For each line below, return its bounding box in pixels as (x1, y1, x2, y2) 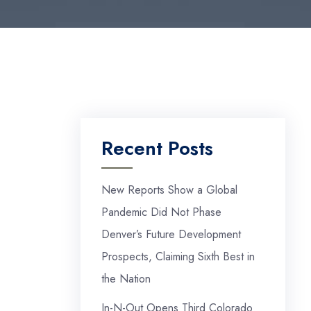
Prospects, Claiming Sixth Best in (101, 249, 255, 264)
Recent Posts (101, 134, 213, 162)
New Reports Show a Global (101, 182, 237, 198)
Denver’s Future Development (101, 226, 241, 242)
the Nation (101, 271, 151, 287)
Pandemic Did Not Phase (101, 204, 221, 220)
